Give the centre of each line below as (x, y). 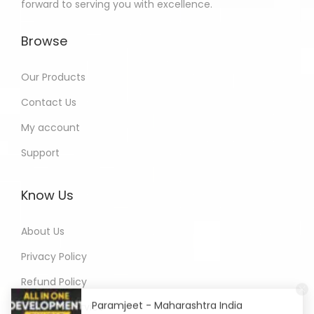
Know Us (47, 195)
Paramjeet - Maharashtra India (167, 292)
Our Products (53, 77)
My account (50, 128)
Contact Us (49, 102)
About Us (43, 231)
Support (40, 153)
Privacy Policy (54, 257)
